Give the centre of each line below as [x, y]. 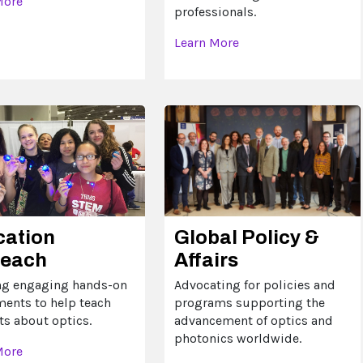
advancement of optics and [253, 320]
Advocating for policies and [254, 284]
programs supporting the [249, 302]
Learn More [206, 42]
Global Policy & [246, 237]
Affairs [206, 260]
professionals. [215, 11]
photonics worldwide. [237, 338]
